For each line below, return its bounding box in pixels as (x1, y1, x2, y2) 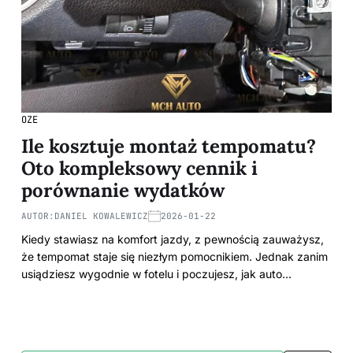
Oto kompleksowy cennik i (21, 156, 258, 180)
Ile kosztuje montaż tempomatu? (21, 134, 316, 158)
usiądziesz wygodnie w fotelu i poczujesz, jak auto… (21, 267, 292, 281)
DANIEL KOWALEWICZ (54, 210, 148, 221)
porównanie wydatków (21, 178, 225, 203)
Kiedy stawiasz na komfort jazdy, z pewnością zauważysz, (21, 232, 324, 246)
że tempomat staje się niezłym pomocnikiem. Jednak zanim (21, 250, 328, 263)
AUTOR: (21, 210, 54, 221)
